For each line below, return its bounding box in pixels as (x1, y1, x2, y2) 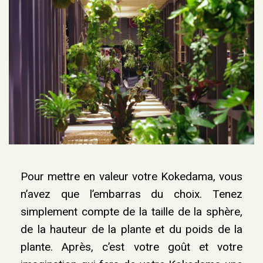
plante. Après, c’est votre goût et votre (21, 240, 242, 254)
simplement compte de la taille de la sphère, (21, 204, 242, 218)
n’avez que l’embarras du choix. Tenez (21, 187, 242, 201)
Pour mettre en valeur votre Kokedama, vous (21, 169, 242, 183)
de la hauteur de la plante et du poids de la (21, 222, 242, 236)
